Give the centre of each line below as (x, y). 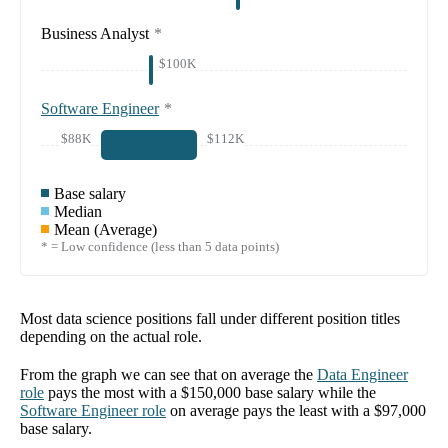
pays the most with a (114, 393)
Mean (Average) (105, 230)
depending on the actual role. (111, 337)
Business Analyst (95, 34)
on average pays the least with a (272, 411)
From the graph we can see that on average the (166, 375)
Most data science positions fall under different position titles (210, 319)
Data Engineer (362, 375)
